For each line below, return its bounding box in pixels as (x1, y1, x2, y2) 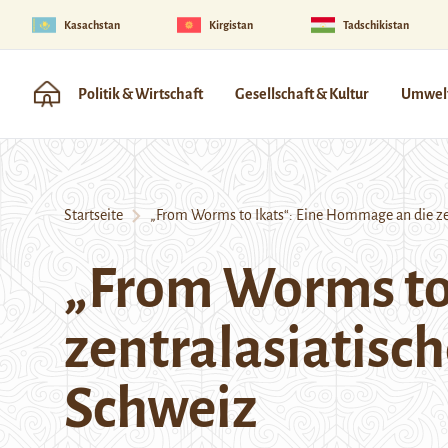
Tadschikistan (342, 18, 409, 31)
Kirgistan (209, 18, 254, 31)
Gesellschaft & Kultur (235, 86, 369, 102)
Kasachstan (64, 18, 120, 31)
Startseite (64, 207, 123, 223)
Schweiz (64, 379, 257, 439)
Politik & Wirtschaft (78, 86, 203, 102)
